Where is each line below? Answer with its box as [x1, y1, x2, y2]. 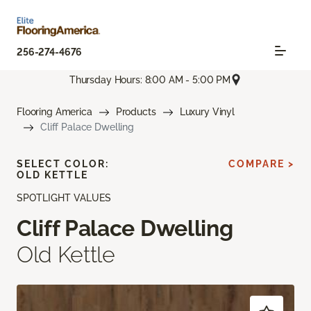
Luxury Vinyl [179, 106, 235, 118]
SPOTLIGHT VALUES [17, 192, 111, 204]
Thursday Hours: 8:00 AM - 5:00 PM [69, 74, 231, 85]
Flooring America [17, 106, 92, 118]
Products [115, 106, 156, 118]
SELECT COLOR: [17, 158, 109, 170]
